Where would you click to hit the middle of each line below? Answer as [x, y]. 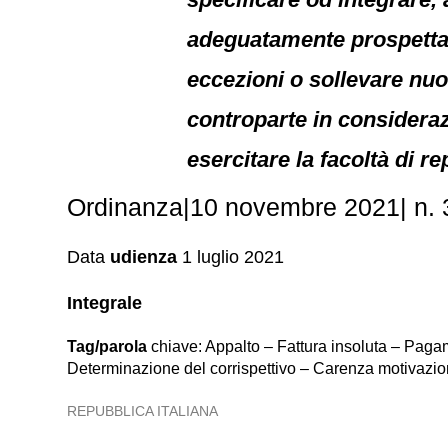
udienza [144, 257]
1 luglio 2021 [231, 257]
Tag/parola [107, 346]
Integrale [105, 303]
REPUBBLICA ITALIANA [143, 411]
